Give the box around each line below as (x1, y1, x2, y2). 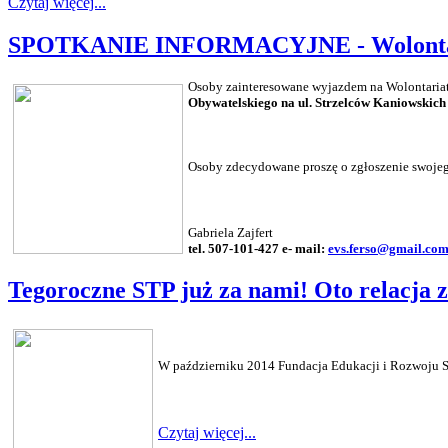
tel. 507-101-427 (188, 241, 282, 257)
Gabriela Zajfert (188, 225, 273, 241)
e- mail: (282, 241, 328, 257)
